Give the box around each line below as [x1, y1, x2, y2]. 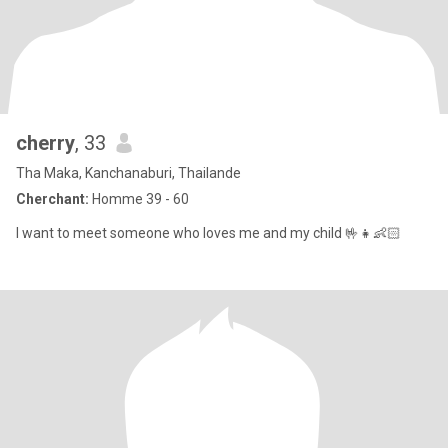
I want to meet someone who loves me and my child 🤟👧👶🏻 [16, 225, 401, 241]
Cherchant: [16, 191, 89, 207]
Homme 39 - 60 [89, 191, 189, 207]
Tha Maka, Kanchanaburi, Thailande [16, 165, 241, 181]
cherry [16, 131, 75, 155]
